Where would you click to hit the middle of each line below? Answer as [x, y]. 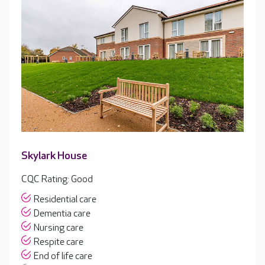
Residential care [65, 200]
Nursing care [59, 228]
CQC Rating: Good [57, 180]
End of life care [63, 257]
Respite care [59, 243]
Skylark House [54, 156]
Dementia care [62, 214]
